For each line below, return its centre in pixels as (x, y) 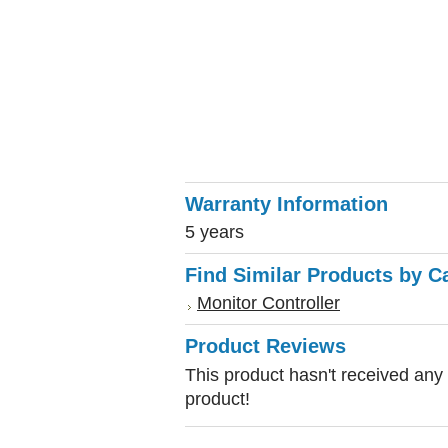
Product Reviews (265, 346)
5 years (214, 231)
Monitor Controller (268, 302)
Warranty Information (286, 204)
